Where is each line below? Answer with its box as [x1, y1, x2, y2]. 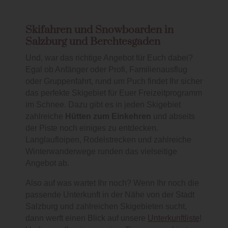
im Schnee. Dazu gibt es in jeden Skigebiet [25, 100, 181, 110]
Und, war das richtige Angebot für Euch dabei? [25, 53, 193, 63]
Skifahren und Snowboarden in [25, 23, 174, 37]
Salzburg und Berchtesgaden [25, 35, 160, 49]
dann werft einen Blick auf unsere [25, 213, 148, 223]
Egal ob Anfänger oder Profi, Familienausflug [25, 65, 187, 75]
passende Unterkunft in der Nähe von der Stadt [25, 190, 194, 200]
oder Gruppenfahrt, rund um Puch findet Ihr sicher [25, 76, 203, 87]
